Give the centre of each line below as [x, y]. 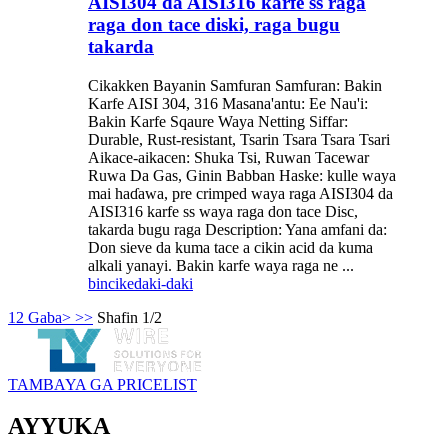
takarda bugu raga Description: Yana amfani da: [237, 229]
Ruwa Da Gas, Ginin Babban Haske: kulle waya [242, 175]
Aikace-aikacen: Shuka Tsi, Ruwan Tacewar [228, 157]
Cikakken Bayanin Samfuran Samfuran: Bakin [235, 85]
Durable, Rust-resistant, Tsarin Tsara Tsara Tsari [239, 139]
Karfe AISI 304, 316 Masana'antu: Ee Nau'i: [228, 103]
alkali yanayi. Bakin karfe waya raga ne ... [221, 265]
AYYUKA [59, 426]
